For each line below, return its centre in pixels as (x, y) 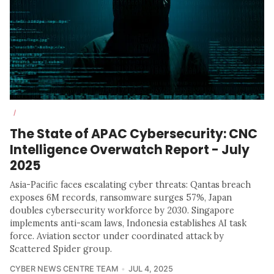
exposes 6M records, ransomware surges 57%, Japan (121, 198)
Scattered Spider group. (61, 249)
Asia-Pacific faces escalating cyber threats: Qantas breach (130, 185)
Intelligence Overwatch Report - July (130, 150)
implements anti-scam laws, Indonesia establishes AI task (128, 224)
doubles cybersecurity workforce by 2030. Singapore (122, 211)
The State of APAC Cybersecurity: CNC (134, 134)
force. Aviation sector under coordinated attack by (117, 236)
